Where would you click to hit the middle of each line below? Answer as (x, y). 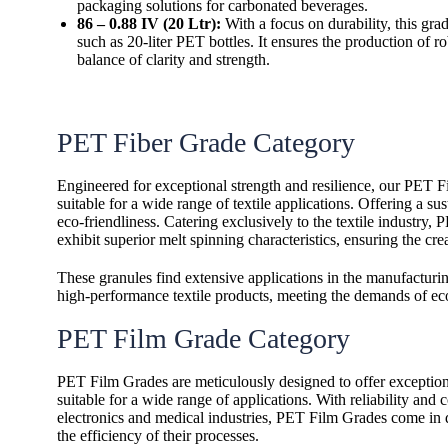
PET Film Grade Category (203, 338)
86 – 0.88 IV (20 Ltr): (149, 23)
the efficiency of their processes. (158, 435)
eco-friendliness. (110, 221)
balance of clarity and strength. (173, 59)
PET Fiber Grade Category (206, 142)
